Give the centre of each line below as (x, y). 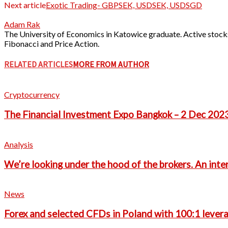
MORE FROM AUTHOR (111, 64)
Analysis (19, 144)
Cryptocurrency (32, 95)
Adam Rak (22, 24)
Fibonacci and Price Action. (52, 43)
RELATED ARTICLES (38, 64)
